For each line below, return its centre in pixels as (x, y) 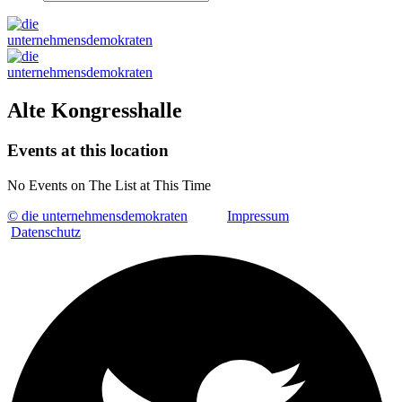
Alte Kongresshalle (95, 110)
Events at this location (88, 150)
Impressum (258, 215)
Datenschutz (46, 232)
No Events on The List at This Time (109, 185)
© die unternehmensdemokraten (97, 215)
